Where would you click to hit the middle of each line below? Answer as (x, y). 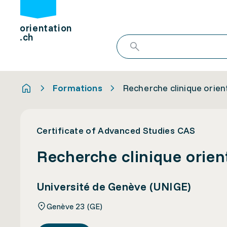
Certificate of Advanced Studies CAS (116, 130)
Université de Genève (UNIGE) (114, 186)
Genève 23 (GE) (75, 206)
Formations (78, 88)
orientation (46, 28)
